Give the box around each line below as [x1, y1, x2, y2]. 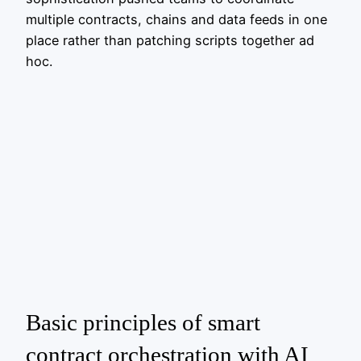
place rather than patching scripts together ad [26, 32, 314, 49]
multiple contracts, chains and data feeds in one [26, 11, 327, 28]
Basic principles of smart [26, 309, 260, 335]
